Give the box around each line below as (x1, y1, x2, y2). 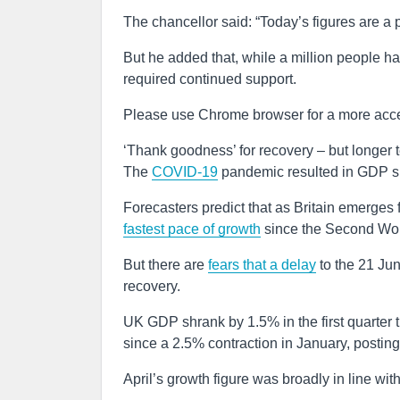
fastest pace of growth (123, 221, 261, 237)
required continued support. (123, 71, 296, 87)
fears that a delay (208, 257, 316, 272)
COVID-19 (152, 164, 218, 179)
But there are (123, 257, 208, 272)
